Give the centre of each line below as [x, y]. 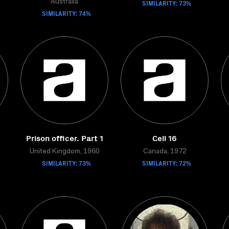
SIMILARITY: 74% [66, 13]
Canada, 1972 [165, 152]
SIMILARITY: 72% [167, 163]
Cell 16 [165, 138]
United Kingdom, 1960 [64, 152]
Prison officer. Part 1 [64, 138]
